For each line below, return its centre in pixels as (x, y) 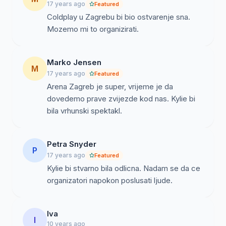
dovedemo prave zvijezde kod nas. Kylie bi (121, 99)
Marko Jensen (74, 62)
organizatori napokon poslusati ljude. (110, 180)
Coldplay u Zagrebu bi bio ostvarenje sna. (119, 17)
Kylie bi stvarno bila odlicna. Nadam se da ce (124, 168)
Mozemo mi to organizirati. (93, 29)
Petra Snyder (72, 144)
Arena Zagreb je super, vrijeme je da (110, 87)
